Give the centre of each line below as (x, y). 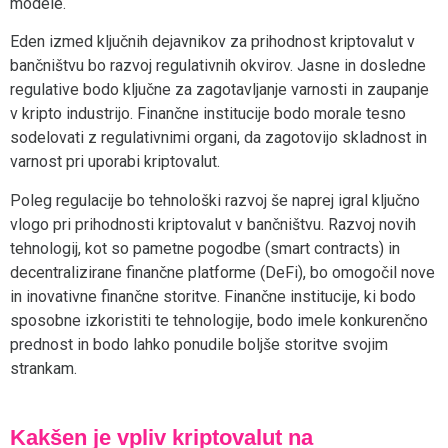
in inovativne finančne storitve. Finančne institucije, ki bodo (213, 296)
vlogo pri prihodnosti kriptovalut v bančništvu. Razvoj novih (213, 224)
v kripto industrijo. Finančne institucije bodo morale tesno (208, 114)
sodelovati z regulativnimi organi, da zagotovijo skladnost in (218, 138)
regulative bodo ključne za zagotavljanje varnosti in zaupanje (219, 90)
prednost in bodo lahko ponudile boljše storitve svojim (199, 344)
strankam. (43, 368)
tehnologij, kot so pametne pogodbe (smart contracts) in (205, 248)
